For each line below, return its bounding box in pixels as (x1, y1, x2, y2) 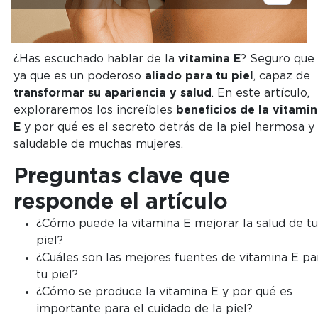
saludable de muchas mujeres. (13, 138, 187, 150)
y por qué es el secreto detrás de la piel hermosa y (20, 121, 314, 133)
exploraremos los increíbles (13, 104, 176, 116)
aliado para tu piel (144, 70, 253, 82)
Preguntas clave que (13, 166, 230, 188)
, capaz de (253, 70, 310, 82)
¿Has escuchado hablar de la (13, 53, 178, 65)
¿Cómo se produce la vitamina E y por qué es (35, 286, 292, 298)
